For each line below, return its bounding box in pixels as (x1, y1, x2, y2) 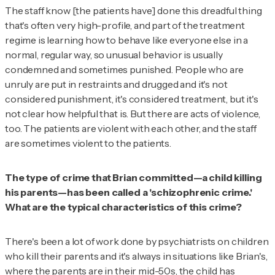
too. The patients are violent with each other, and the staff (5, 122, 257, 134)
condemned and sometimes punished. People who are (5, 63, 244, 76)
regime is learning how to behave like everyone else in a (5, 33, 249, 46)
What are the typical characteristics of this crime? (5, 200, 242, 213)
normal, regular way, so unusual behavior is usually (5, 48, 223, 61)
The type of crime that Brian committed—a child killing (5, 171, 262, 184)
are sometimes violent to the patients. (5, 136, 171, 149)
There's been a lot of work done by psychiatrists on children (5, 234, 269, 247)
